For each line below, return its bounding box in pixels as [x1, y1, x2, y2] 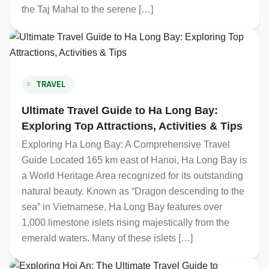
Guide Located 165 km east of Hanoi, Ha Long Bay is [22, 155, 247, 165]
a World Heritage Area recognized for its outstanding [22, 171, 243, 181]
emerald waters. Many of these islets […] [22, 233, 193, 243]
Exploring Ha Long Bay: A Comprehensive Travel [22, 139, 230, 150]
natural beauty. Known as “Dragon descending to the [22, 186, 244, 196]
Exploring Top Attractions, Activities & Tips [22, 120, 243, 132]
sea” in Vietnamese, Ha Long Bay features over [22, 202, 222, 212]
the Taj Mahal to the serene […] [22, 4, 153, 14]
